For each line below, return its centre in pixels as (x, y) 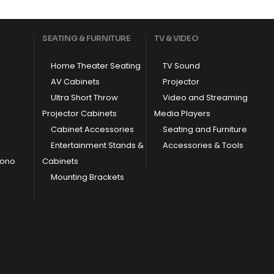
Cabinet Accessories (92, 129)
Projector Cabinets (80, 113)
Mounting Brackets (87, 177)
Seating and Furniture (205, 129)
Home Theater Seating (96, 65)
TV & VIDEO (176, 38)
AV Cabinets (75, 81)
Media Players (183, 113)
